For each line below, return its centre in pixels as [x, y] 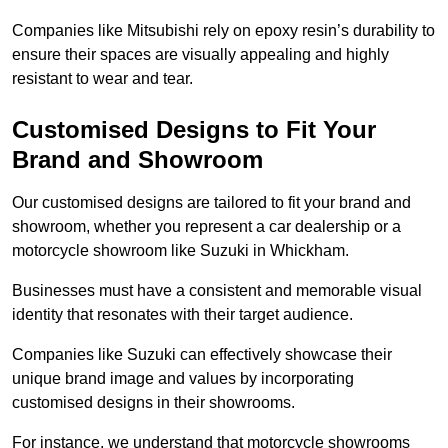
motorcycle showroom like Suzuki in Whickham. [180, 251]
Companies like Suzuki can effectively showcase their [202, 355]
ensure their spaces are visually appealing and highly [200, 55]
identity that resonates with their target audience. [184, 315]
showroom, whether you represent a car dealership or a [206, 227]
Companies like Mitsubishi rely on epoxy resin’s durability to [223, 31]
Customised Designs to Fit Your [194, 130]
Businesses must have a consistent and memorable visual [217, 291]
